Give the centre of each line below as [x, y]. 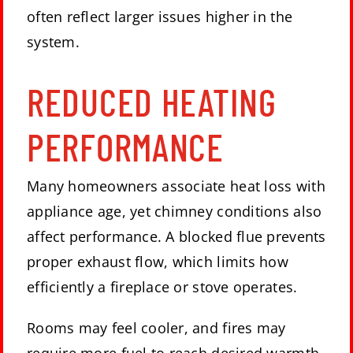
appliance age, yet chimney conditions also [175, 212]
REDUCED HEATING [152, 102]
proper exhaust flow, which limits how [158, 262]
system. [53, 41]
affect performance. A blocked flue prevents [176, 237]
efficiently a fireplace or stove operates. [162, 287]
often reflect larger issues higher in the [160, 16]
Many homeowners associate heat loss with [176, 186]
